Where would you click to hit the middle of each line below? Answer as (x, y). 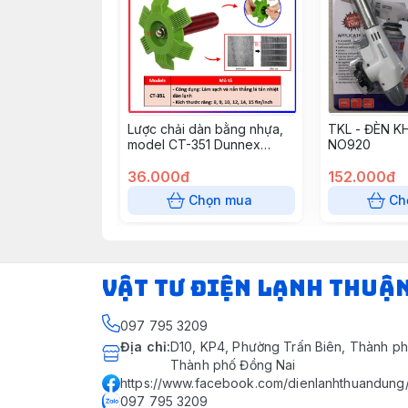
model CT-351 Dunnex (194, 144)
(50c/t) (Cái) (164, 160)
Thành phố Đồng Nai (233, 365)
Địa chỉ (143, 347)
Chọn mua (220, 200)
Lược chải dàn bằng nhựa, (205, 129)
